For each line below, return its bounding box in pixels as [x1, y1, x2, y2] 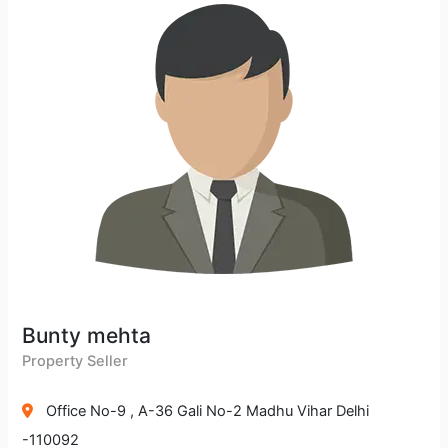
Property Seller [22, 351, 129, 370]
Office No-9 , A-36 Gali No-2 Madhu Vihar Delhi [46, 401, 370, 420]
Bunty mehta [22, 322, 152, 348]
